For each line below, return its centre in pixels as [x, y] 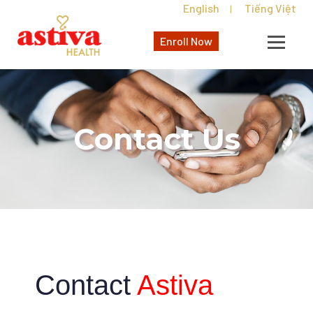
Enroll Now [187, 41]
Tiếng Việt [270, 8]
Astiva [175, 285]
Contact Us [156, 139]
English [201, 8]
